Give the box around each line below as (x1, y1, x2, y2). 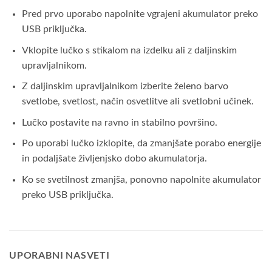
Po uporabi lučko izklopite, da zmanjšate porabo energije (21, 138, 261, 149)
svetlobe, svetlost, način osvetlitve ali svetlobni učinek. (21, 97, 254, 107)
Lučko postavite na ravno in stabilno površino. (21, 117, 217, 127)
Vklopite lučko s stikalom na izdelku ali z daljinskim (21, 45, 237, 55)
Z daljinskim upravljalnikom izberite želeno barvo (21, 81, 228, 92)
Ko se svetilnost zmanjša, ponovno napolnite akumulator (21, 175, 261, 185)
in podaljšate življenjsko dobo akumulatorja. (21, 154, 207, 164)
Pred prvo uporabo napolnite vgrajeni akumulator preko (21, 9, 258, 19)
